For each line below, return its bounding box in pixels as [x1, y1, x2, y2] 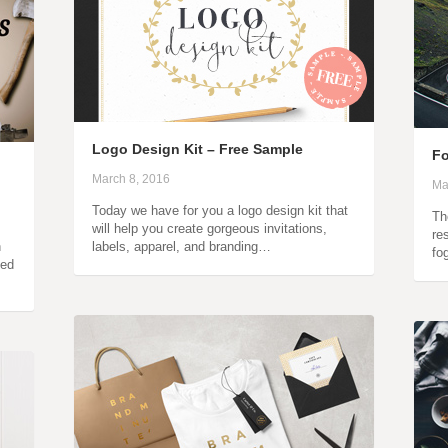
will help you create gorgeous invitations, [92, 221, 327, 236]
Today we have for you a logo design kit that [92, 203, 348, 218]
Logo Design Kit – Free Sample [92, 141, 303, 157]
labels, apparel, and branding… [92, 239, 271, 254]
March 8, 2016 [92, 172, 170, 186]
